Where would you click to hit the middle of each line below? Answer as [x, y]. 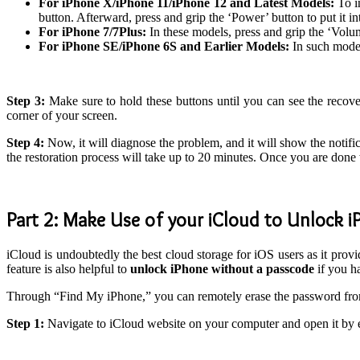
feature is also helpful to [67, 268]
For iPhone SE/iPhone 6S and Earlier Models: [166, 46]
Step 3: [26, 101]
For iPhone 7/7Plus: [94, 32]
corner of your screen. [62, 115]
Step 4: [26, 143]
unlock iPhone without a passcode [221, 268]
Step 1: [25, 323]
